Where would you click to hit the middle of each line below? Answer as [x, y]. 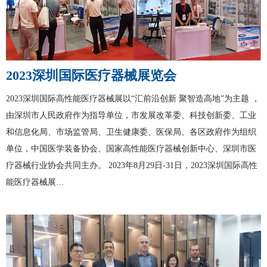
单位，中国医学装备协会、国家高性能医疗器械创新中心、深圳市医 [131, 149]
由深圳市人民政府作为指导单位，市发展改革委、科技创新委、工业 [131, 116]
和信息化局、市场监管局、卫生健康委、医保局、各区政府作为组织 [131, 132]
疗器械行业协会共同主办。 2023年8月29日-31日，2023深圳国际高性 [132, 166]
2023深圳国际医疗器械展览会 [91, 76]
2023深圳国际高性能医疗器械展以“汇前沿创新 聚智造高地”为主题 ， [133, 99]
